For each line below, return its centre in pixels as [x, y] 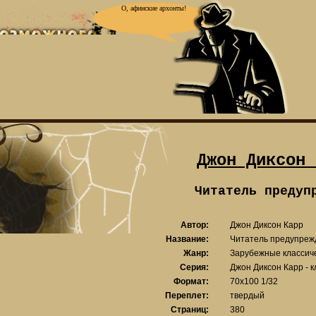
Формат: [191, 281]
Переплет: [187, 296]
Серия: [194, 267]
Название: [187, 239]
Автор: [195, 225]
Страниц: [190, 310]
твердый [247, 296]
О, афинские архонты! [154, 8]
